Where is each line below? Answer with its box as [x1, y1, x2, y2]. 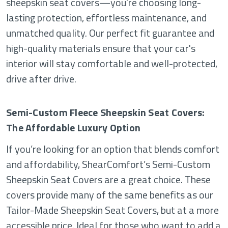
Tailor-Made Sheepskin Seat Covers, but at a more [6, 202, 219, 218]
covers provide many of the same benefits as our [6, 186, 213, 203]
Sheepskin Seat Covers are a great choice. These [6, 171, 211, 187]
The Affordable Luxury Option [6, 119, 140, 135]
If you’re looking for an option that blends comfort [6, 140, 219, 157]
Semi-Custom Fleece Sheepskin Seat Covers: [6, 104, 205, 120]
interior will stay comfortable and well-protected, [6, 55, 217, 71]
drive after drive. [6, 70, 76, 87]
